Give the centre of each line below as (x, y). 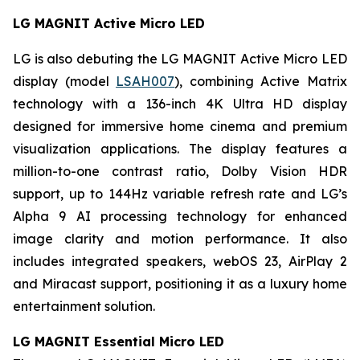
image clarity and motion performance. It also (180, 239)
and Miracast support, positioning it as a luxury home (180, 284)
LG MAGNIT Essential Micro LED (119, 342)
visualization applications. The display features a (180, 149)
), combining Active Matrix (261, 81)
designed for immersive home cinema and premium (180, 126)
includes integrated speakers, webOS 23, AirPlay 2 (180, 261)
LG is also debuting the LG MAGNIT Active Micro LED (180, 59)
